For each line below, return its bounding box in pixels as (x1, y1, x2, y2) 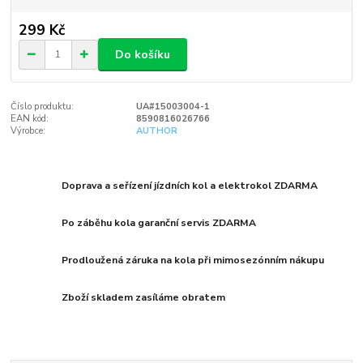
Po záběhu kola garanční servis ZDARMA (62, 216, 257, 230)
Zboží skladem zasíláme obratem (62, 291, 226, 305)
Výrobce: (11, 124, 46, 137)
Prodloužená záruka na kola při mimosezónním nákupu (62, 254, 325, 267)
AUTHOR (135, 124, 177, 137)
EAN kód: (11, 112, 49, 125)
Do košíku (115, 46, 170, 62)
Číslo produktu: (11, 100, 75, 113)
